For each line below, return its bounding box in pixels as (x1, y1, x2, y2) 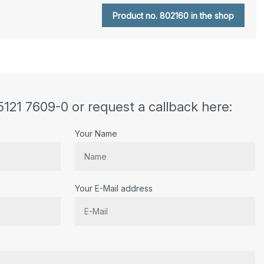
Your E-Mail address (75, 183, 153, 193)
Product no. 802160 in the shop (112, 10, 234, 21)
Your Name (75, 128, 118, 138)
